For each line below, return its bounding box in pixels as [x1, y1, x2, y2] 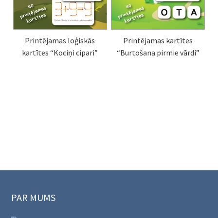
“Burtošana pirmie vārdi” [116, 48, 200, 58]
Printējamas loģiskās [25, 36, 95, 46]
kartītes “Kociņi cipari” [22, 48, 98, 58]
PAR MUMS [11, 191, 55, 204]
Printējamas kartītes [123, 36, 193, 46]
